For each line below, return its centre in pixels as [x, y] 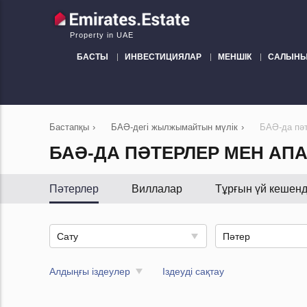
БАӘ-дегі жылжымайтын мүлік [174, 127]
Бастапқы [69, 127]
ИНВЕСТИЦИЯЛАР [163, 57]
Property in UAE [102, 35]
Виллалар [157, 189]
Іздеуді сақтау [193, 271]
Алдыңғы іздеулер [90, 271]
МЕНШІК [234, 57]
